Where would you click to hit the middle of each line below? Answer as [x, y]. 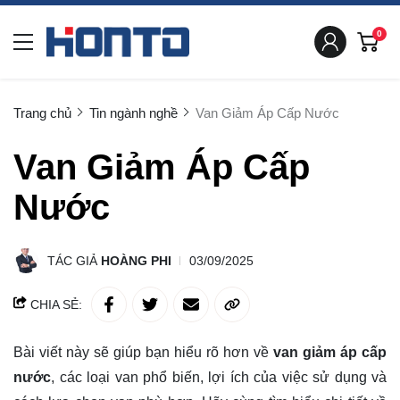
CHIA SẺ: [54, 304]
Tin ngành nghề [133, 113]
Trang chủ [42, 113]
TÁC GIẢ [74, 261]
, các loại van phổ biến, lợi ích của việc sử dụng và [219, 377]
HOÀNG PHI [136, 261]
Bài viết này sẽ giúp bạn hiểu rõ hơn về [143, 352]
